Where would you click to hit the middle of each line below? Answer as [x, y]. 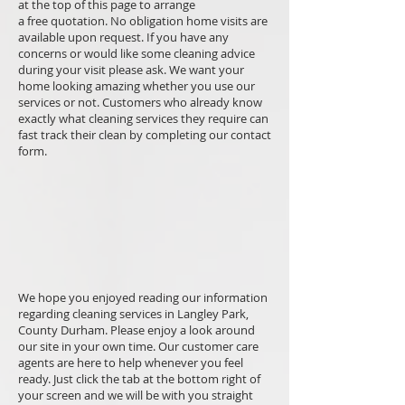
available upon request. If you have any [123, 37]
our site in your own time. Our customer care [138, 346]
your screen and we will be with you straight [136, 395]
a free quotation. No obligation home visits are [143, 21]
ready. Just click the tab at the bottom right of [139, 379]
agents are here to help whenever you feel [131, 363]
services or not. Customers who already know [140, 102]
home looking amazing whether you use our [137, 86]
